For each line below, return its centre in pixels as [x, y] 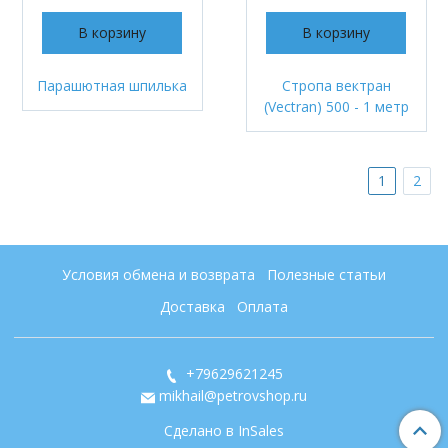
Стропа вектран [336, 85]
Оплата [262, 306]
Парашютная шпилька [112, 85]
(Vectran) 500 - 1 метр [336, 106]
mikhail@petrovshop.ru [232, 395]
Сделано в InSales [224, 430]
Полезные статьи [326, 274]
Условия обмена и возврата [159, 274]
